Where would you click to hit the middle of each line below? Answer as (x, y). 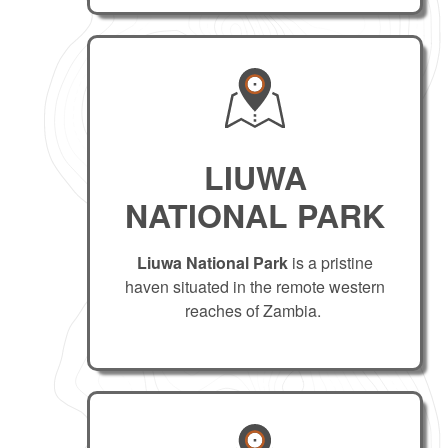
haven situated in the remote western (255, 287)
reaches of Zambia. (255, 311)
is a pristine (330, 263)
